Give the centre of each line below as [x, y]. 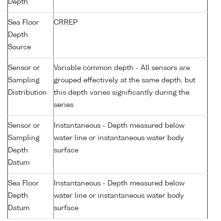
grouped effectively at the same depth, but [125, 81]
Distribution [27, 93]
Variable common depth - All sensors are [122, 68]
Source [19, 48]
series [64, 105]
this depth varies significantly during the [122, 93]
